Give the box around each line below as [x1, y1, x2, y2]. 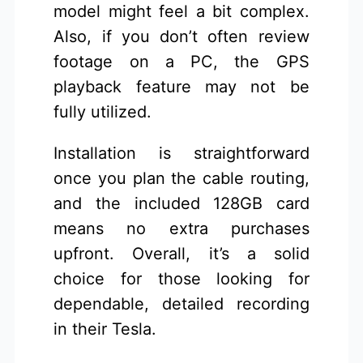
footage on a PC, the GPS [53, 52, 310, 72]
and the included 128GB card [53, 194, 310, 214]
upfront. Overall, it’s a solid [53, 244, 310, 264]
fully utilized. [53, 102, 152, 122]
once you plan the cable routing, [53, 169, 310, 189]
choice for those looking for [53, 269, 310, 289]
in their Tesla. [53, 319, 157, 340]
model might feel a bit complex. [53, 2, 310, 22]
